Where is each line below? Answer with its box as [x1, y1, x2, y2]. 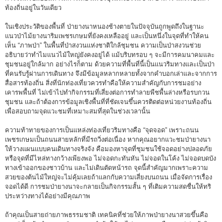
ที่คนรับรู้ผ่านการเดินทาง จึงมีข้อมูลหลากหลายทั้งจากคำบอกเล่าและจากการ [5, 69, 217, 77]
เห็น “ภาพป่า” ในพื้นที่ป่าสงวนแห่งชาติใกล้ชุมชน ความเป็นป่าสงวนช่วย [5, 41, 201, 49]
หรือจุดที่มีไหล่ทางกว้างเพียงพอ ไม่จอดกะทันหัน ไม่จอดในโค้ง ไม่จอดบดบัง [5, 154, 216, 162]
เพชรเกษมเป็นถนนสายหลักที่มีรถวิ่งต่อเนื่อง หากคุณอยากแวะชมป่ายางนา [5, 135, 211, 143]
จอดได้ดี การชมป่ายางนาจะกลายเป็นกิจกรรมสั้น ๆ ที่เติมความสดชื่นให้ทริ [5, 182, 211, 190]
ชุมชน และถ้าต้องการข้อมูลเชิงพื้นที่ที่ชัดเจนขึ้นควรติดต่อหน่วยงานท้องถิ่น [5, 98, 212, 106]
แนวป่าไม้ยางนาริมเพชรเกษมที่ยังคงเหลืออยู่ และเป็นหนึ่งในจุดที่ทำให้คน [5, 32, 209, 40]
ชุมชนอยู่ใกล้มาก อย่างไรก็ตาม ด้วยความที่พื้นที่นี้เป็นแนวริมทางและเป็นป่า [5, 60, 215, 68]
